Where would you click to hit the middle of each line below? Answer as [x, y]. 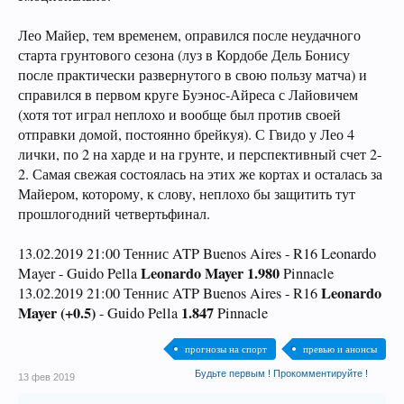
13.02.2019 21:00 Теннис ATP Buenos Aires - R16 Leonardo [197, 253]
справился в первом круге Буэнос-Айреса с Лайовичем [188, 95]
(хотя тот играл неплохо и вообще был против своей [179, 115]
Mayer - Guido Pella [79, 273]
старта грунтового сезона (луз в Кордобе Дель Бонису [184, 55]
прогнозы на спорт [226, 349]
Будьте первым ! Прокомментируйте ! [281, 373]
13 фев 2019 [46, 377]
